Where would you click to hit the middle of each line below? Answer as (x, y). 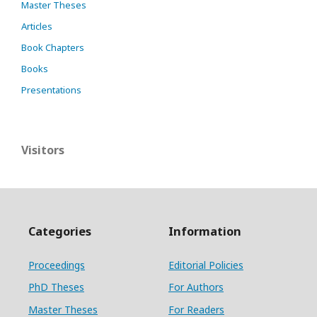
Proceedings (57, 265)
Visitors (43, 150)
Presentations (51, 90)
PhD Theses (56, 287)
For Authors (196, 287)
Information (205, 232)
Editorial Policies (206, 265)
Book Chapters (53, 47)
